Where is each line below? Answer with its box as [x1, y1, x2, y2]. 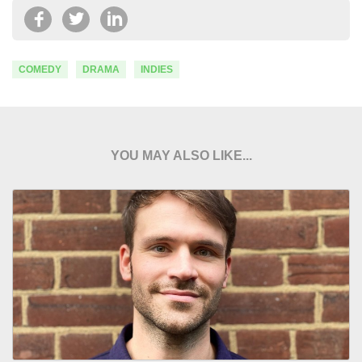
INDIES [141, 63, 173, 75]
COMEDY [19, 63, 61, 75]
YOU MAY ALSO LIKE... [110, 148, 252, 162]
